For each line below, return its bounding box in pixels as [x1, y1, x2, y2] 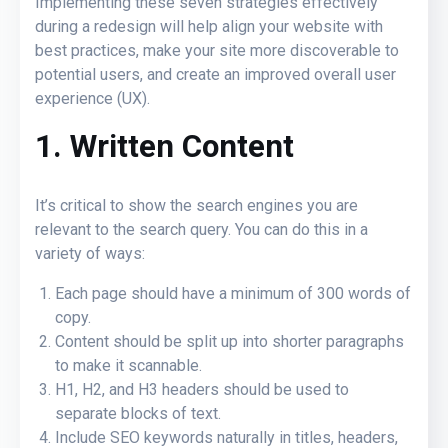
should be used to [223, 379, 349, 399]
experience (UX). [35, 88, 150, 108]
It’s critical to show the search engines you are [35, 195, 358, 215]
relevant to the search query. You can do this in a [35, 219, 368, 239]
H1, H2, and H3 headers [55, 379, 223, 399]
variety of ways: [35, 243, 145, 263]
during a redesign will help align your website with [35, 16, 383, 36]
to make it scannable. [55, 355, 202, 375]
